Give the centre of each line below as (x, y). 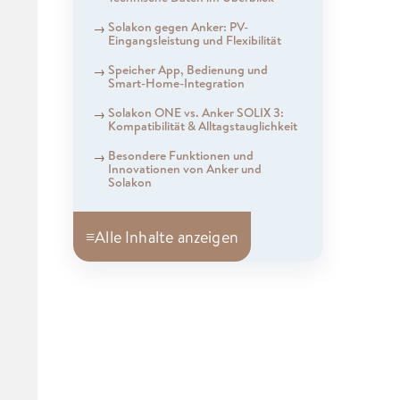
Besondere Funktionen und (180, 155)
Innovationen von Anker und (184, 169)
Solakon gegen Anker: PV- (178, 27)
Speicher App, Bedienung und (187, 70)
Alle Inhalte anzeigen (167, 237)
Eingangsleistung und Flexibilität (194, 40)
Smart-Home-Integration (176, 83)
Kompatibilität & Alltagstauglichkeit (202, 126)
